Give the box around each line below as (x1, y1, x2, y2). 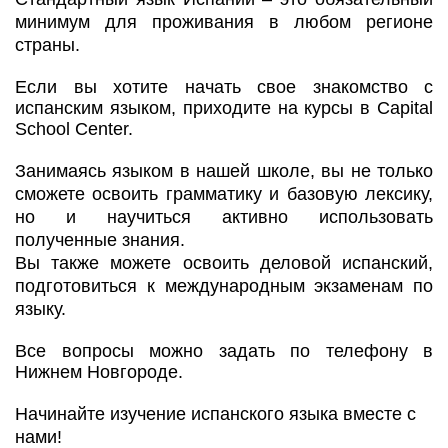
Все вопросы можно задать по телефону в (15, 340, 433, 361)
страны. (15, 34, 80, 55)
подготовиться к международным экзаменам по (15, 275, 433, 296)
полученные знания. (15, 229, 185, 250)
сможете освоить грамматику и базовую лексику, (15, 183, 433, 204)
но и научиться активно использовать (15, 206, 433, 227)
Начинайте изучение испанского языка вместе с (15, 403, 416, 424)
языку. (15, 298, 66, 319)
